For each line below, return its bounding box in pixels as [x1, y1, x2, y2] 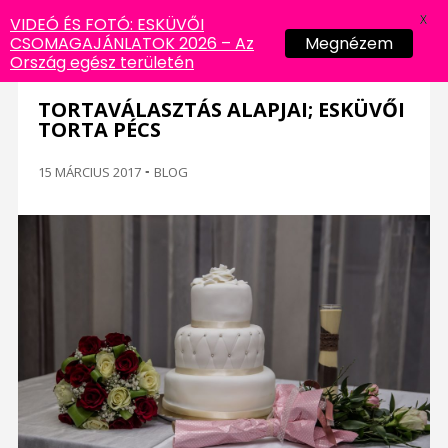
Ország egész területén [10, 51, 194, 74]
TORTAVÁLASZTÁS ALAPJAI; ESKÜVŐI [37, 96, 405, 123]
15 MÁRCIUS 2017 [37, 163, 141, 181]
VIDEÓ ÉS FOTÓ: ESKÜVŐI [10, 13, 204, 36]
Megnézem [305, 32, 393, 55]
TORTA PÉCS [37, 116, 161, 143]
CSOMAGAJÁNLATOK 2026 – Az [10, 32, 254, 55]
